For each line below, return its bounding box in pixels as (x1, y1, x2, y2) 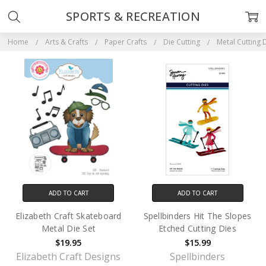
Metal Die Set (41, 223, 96, 235)
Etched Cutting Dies (159, 223, 236, 235)
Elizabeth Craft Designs (16, 250, 121, 264)
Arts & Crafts (45, 37, 88, 47)
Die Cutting (163, 37, 200, 47)
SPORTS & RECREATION (66, 8, 200, 24)
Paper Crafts (104, 37, 147, 47)
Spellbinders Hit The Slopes (143, 210, 252, 222)
